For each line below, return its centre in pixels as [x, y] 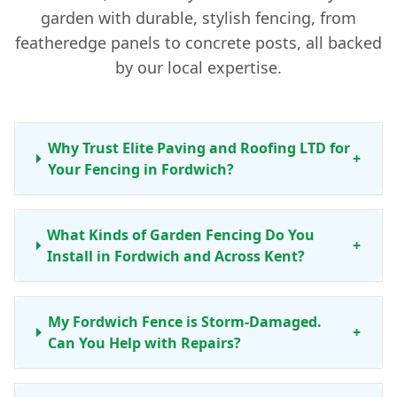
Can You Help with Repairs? [145, 343]
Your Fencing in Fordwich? [140, 170]
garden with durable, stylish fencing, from [198, 18]
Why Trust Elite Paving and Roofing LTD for [198, 148]
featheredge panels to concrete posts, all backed [198, 43]
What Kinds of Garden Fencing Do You [181, 235]
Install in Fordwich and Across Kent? [176, 257]
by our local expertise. [198, 68]
